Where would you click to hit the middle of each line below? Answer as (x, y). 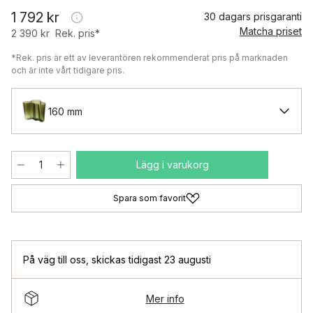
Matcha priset (271, 31)
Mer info (165, 298)
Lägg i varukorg (172, 165)
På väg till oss (54, 260)
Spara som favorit (150, 198)
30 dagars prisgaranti (253, 16)
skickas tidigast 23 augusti (151, 260)
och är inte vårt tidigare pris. (68, 70)
